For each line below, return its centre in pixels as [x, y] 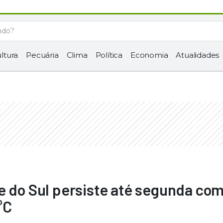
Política [109, 55]
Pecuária [42, 55]
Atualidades [198, 55]
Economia [149, 55]
